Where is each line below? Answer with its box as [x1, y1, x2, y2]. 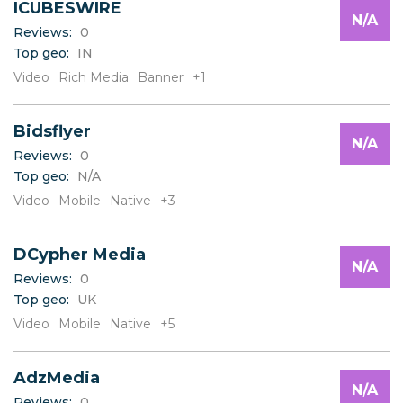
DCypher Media [13, 245, 146, 265]
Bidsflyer [13, 121, 91, 142]
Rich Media [58, 69, 129, 86]
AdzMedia [13, 368, 100, 389]
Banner [138, 69, 184, 86]
